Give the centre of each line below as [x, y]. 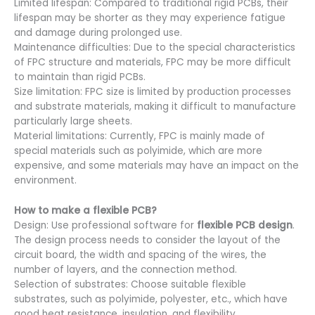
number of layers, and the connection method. [126, 270]
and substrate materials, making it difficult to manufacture [155, 107]
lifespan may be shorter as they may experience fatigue [150, 18]
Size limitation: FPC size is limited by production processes [153, 92]
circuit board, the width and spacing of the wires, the [140, 255]
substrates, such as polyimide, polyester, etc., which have [151, 299]
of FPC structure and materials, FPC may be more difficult [153, 63]
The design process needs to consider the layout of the [147, 240]
